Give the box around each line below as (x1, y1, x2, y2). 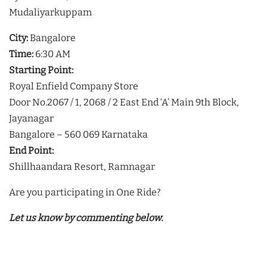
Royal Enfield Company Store (9, 80, 138, 92)
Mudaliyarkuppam (9, 7, 92, 18)
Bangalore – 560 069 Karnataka (9, 129, 148, 141)
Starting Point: (9, 64, 73, 76)
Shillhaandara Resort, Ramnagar (9, 161, 155, 173)
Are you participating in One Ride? (9, 187, 161, 198)
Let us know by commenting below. (9, 212, 164, 224)
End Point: (9, 145, 54, 157)
